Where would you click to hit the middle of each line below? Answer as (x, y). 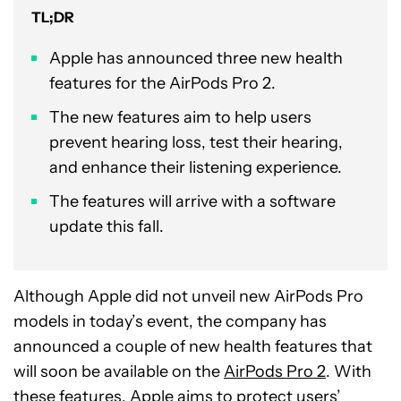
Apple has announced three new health (196, 58)
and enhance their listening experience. (196, 167)
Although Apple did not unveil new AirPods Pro (188, 296)
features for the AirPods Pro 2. (162, 83)
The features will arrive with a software (192, 201)
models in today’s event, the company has (170, 321)
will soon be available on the (119, 371)
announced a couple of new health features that (193, 346)
